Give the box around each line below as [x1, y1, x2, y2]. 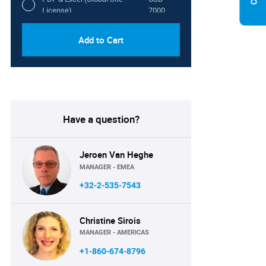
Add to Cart [78, 34, 124, 46]
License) [42, 5, 72, 15]
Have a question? [62, 112, 140, 126]
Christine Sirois [80, 214, 141, 226]
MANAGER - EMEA [80, 163, 135, 172]
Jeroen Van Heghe [80, 148, 154, 161]
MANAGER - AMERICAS [80, 229, 150, 237]
